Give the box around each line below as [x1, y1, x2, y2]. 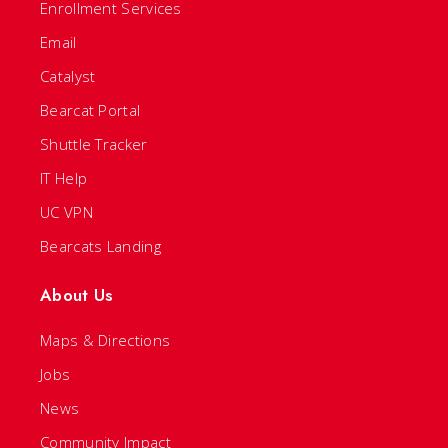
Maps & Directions [40, 330, 171, 350]
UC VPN [40, 202, 93, 222]
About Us [40, 283, 113, 307]
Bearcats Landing [40, 236, 161, 256]
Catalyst [40, 66, 96, 86]
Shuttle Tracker [40, 134, 148, 154]
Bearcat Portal [40, 100, 141, 120]
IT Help [40, 168, 88, 188]
